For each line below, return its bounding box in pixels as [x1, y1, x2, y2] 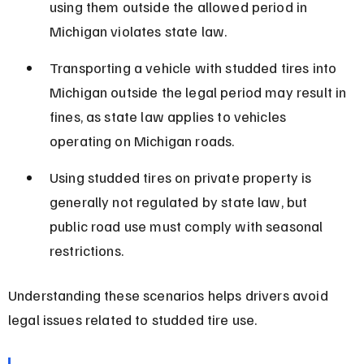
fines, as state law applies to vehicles [49, 106, 290, 125]
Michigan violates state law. [49, 21, 227, 40]
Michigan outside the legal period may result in [49, 82, 350, 101]
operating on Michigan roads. [49, 131, 235, 149]
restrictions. [49, 240, 123, 259]
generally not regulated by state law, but [49, 192, 311, 210]
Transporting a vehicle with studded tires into [49, 58, 340, 76]
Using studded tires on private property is [49, 167, 315, 186]
